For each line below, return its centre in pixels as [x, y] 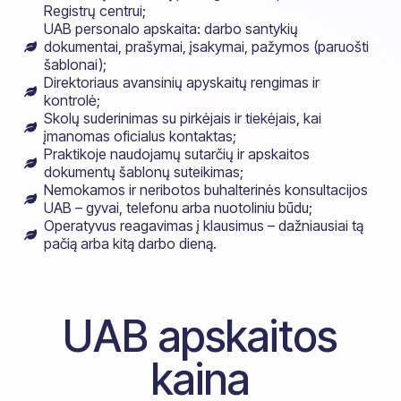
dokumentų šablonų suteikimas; [144, 171]
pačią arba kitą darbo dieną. [131, 243]
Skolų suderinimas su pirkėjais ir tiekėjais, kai [183, 118]
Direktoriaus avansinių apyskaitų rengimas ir [182, 82]
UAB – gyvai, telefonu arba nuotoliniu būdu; [179, 207]
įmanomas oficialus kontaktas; [141, 136]
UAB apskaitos [200, 336]
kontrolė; [73, 100]
